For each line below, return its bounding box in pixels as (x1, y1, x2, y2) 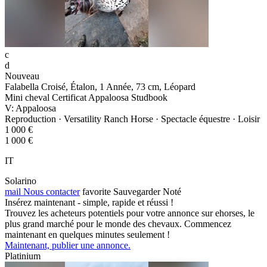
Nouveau (5, 71, 39, 82)
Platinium (5, 251, 41, 262)
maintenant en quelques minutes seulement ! (5, 229, 170, 240)
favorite (82, 187, 111, 197)
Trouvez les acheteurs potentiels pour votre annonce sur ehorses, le (5, 208, 254, 219)
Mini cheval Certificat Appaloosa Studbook (5, 92, 167, 103)
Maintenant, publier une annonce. (5, 240, 131, 251)
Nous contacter (21, 187, 80, 197)
